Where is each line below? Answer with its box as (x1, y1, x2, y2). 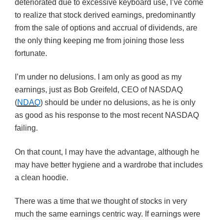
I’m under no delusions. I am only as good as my (15, 73, 182, 82)
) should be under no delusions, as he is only (40, 98, 195, 107)
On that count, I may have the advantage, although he (15, 147, 199, 156)
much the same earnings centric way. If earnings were (15, 210, 200, 219)
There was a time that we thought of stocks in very (15, 197, 187, 206)
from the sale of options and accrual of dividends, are (15, 23, 197, 32)
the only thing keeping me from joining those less (15, 36, 184, 45)
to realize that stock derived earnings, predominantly (15, 10, 195, 19)
